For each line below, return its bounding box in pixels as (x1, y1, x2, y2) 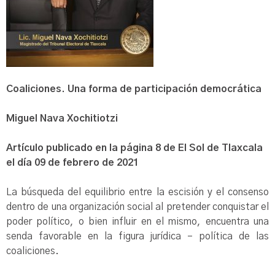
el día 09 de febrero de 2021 (6, 158, 139, 168)
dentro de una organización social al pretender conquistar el (6, 202, 269, 212)
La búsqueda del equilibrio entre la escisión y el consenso (6, 187, 269, 197)
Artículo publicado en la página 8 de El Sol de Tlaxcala (6, 143, 263, 153)
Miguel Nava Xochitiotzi (6, 114, 120, 123)
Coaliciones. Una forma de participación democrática (6, 84, 261, 94)
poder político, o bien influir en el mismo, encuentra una (6, 217, 269, 227)
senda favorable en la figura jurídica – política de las (6, 231, 269, 241)
